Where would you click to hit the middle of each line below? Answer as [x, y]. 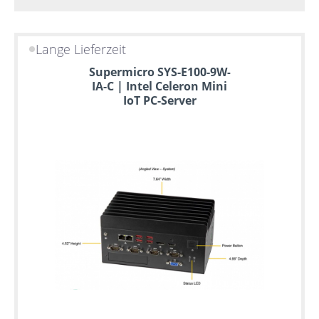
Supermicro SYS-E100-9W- [159, 72]
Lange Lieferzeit [81, 49]
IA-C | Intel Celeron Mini [159, 86]
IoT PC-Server [159, 100]
